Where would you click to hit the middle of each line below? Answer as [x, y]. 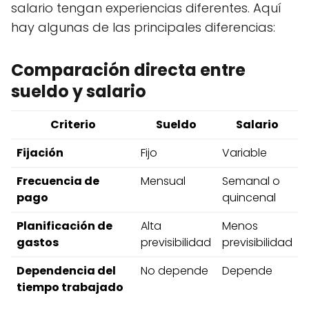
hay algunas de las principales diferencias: [143, 28]
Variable [245, 153]
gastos [38, 243]
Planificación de [64, 226]
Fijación [40, 153]
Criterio [73, 125]
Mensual [163, 181]
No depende [175, 271]
